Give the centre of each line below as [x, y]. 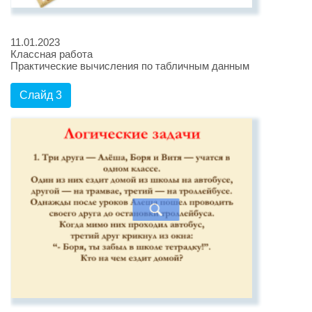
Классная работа [52, 54]
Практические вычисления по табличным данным [130, 65]
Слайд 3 [41, 95]
